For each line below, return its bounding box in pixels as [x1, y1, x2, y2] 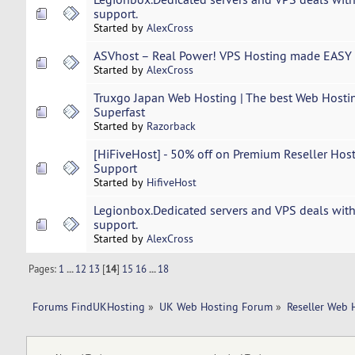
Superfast [93, 104, 145, 120]
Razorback [146, 119, 196, 134]
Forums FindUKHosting [32, 299, 145, 314]
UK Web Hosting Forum [158, 299, 273, 314]
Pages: [29, 261, 59, 275]
